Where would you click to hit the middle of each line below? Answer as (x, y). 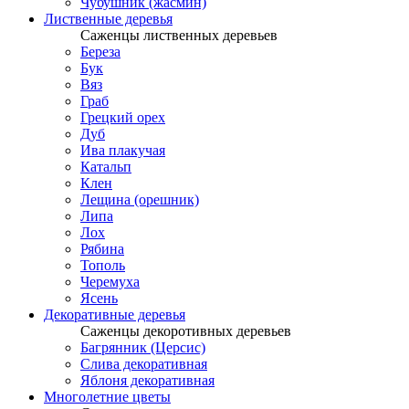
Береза (100, 52)
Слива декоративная (144, 364)
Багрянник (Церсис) (143, 347)
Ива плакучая (123, 150)
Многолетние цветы (107, 397)
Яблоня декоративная (147, 380)
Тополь (103, 265)
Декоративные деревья (115, 315)
